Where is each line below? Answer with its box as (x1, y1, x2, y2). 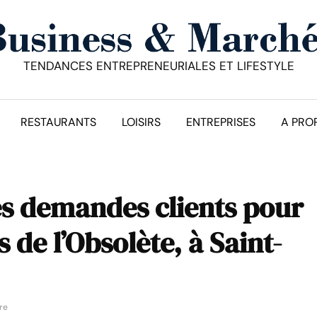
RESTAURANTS (21, 115, 96, 129)
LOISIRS (122, 115, 161, 129)
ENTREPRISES (186, 115, 255, 129)
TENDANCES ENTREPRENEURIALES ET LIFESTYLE (23, 57, 294, 74)
